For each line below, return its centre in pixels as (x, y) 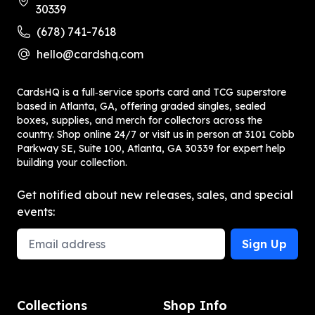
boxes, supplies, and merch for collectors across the (140, 121)
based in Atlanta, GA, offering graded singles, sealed (141, 107)
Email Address (55, 237)
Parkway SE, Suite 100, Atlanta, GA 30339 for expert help (151, 149)
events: (36, 212)
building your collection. (72, 163)
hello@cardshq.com (90, 54)
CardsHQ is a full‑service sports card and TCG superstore (152, 92)
